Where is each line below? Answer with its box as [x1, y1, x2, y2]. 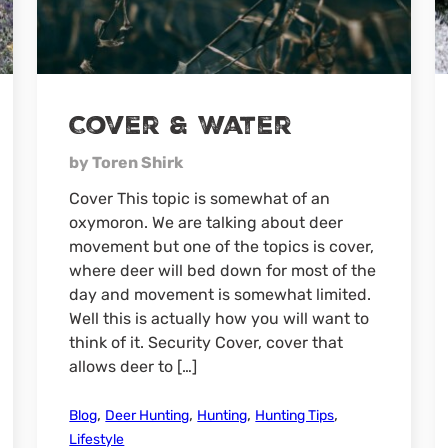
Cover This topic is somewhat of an [69, 189, 331, 209]
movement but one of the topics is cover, [69, 237, 375, 257]
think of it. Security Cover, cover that [69, 333, 344, 353]
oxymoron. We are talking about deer [69, 213, 344, 233]
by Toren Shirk [69, 153, 184, 173]
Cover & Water [69, 109, 293, 144]
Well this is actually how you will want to [69, 309, 370, 329]
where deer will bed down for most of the [69, 261, 377, 281]
